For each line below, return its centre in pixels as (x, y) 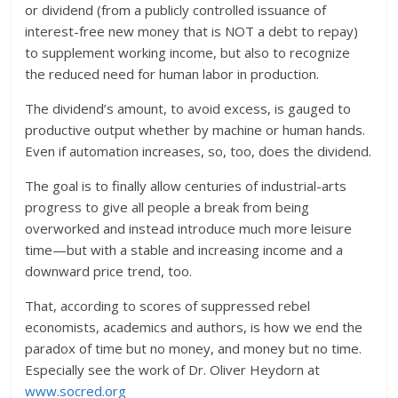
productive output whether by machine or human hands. (195, 129)
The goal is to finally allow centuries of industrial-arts (186, 185)
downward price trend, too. (109, 271)
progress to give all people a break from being (167, 207)
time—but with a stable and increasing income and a (184, 249)
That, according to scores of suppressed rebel (168, 305)
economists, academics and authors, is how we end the (194, 326)
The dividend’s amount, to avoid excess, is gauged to (188, 108)
